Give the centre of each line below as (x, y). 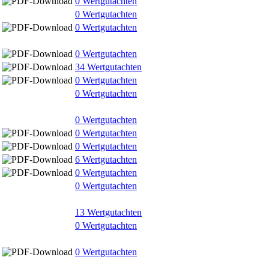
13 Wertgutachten (108, 212)
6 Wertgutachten (106, 159)
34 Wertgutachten (108, 67)
